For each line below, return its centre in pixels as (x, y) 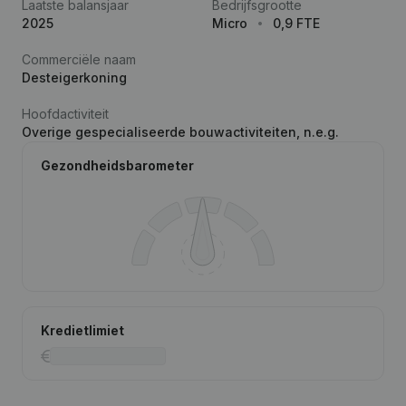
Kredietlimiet (82, 330)
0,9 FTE (296, 23)
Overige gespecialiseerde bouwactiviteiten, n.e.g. (180, 132)
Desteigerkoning (74, 77)
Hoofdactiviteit (65, 114)
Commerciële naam (79, 59)
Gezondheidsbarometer (117, 165)
